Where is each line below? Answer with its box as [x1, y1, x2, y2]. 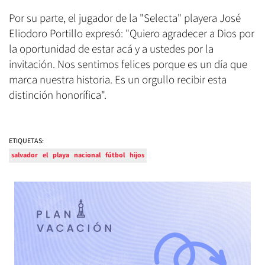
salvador [11, 150, 38, 161]
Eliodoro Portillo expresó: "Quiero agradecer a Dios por [9, 26, 254, 43]
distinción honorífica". [9, 88, 106, 104]
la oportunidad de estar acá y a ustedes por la [9, 41, 214, 58]
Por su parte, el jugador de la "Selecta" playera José [9, 11, 241, 27]
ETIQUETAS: [9, 136, 44, 147]
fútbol [105, 150, 125, 161]
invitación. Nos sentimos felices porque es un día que [9, 57, 247, 73]
